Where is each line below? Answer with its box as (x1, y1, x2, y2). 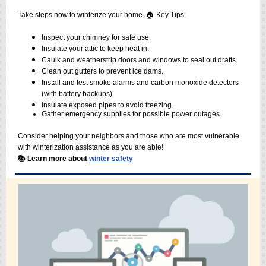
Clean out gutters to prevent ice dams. (42, 67, 163, 75)
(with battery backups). (42, 90, 114, 98)
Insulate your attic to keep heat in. (42, 45, 149, 53)
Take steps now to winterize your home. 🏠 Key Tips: (18, 11, 186, 19)
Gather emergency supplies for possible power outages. (42, 110, 221, 118)
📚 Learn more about (18, 154, 89, 163)
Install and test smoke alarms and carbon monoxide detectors (42, 78, 239, 87)
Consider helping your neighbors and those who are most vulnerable (18, 132, 239, 140)
